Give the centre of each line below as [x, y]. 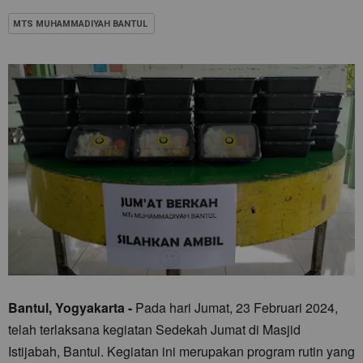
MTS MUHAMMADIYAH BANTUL [80, 24]
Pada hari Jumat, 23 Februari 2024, [235, 307]
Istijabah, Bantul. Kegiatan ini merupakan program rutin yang [181, 351]
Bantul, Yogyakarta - [70, 307]
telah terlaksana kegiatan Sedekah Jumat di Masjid [154, 329]
